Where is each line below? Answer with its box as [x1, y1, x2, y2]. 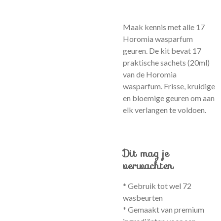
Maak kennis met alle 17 [123, 22, 205, 32]
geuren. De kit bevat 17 [123, 46, 201, 55]
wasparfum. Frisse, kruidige [123, 81, 215, 91]
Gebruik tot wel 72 [126, 181, 191, 190]
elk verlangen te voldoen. [123, 105, 206, 114]
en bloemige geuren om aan [123, 93, 215, 103]
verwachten [123, 158, 174, 174]
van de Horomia [123, 70, 177, 79]
